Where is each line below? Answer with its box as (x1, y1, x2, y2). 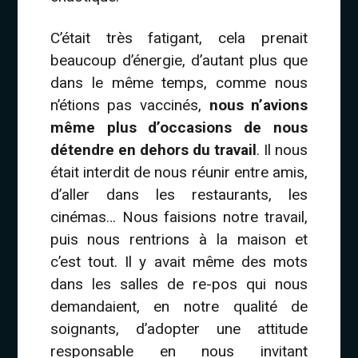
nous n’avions (209, 95, 308, 114)
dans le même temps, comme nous (50, 73, 308, 92)
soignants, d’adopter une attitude (50, 319, 308, 338)
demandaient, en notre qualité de (50, 296, 308, 316)
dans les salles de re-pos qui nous (50, 274, 308, 293)
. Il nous (257, 140, 308, 159)
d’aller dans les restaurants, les (50, 185, 308, 204)
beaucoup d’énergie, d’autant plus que (50, 50, 308, 70)
